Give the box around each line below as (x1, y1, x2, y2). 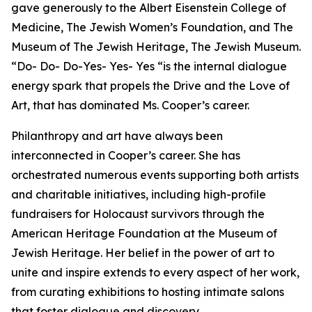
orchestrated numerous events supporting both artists (11, 168, 299, 182)
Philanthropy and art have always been (11, 129, 223, 143)
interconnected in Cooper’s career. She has (11, 148, 240, 162)
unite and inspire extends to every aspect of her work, (11, 265, 299, 279)
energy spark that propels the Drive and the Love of (11, 79, 290, 93)
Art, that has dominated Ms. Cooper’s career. (11, 98, 249, 112)
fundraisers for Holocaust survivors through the (11, 207, 265, 221)
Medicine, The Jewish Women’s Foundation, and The (11, 20, 293, 34)
